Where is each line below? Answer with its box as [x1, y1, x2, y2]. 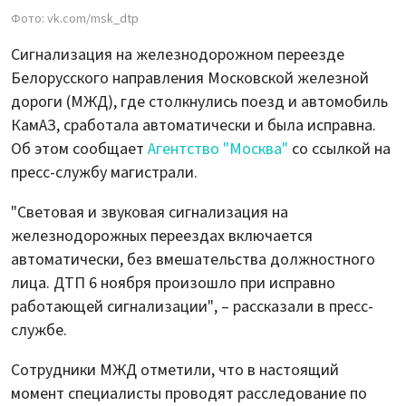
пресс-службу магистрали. [11, 160, 198, 184]
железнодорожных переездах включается [11, 224, 313, 247]
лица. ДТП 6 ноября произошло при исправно [11, 271, 335, 295]
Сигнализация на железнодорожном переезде [11, 43, 344, 66]
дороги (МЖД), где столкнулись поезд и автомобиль [11, 90, 388, 113]
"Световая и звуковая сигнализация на [11, 200, 288, 224]
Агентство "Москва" [148, 137, 288, 160]
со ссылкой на [288, 137, 391, 160]
